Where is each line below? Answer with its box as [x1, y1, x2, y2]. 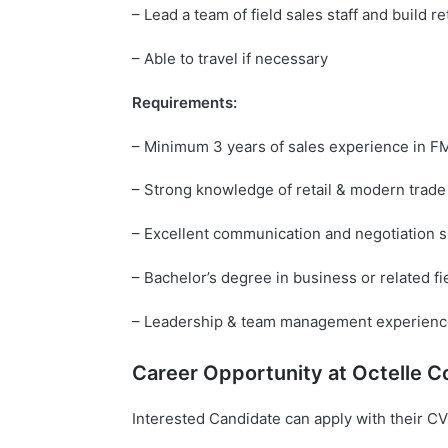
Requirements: [132, 92, 237, 112]
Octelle [352, 360, 422, 385]
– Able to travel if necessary [132, 49, 328, 69]
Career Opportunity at [132, 360, 352, 385]
